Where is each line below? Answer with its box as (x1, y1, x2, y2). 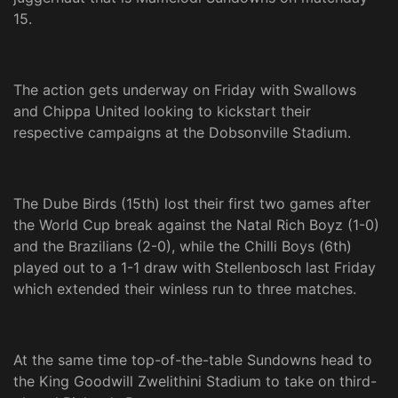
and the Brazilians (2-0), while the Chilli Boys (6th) (13, 237, 352, 256)
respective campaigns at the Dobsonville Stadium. (13, 123, 351, 142)
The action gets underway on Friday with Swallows (13, 81, 356, 99)
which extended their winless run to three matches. (13, 280, 356, 298)
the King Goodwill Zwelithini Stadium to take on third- (13, 372, 377, 391)
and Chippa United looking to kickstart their (13, 102, 311, 121)
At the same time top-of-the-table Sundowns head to (13, 351, 372, 370)
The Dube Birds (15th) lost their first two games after (13, 195, 370, 213)
